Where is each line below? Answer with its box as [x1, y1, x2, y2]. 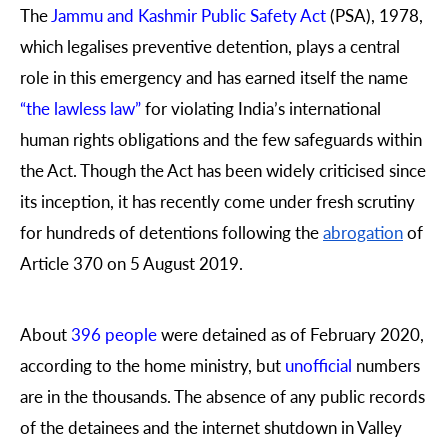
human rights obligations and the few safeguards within [20, 126, 422, 151]
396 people [67, 321, 157, 346]
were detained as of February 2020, [157, 321, 424, 346]
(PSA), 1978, [326, 2, 423, 27]
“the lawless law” [20, 95, 141, 120]
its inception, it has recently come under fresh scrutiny [20, 188, 415, 213]
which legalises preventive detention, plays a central [20, 33, 400, 58]
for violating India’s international [141, 95, 381, 120]
